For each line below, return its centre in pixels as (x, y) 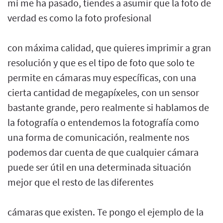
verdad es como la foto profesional (79, 17)
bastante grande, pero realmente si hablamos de (108, 107)
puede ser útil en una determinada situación (99, 167)
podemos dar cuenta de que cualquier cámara (103, 152)
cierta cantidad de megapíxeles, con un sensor (103, 92)
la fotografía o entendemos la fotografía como (103, 122)
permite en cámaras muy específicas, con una (102, 77)
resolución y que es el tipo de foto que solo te (101, 62)
